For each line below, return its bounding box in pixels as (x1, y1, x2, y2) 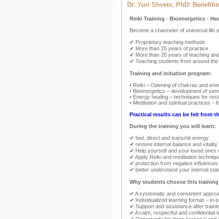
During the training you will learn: (130, 123, 216, 129)
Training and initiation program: (130, 70, 212, 76)
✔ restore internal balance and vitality (130, 141, 218, 147)
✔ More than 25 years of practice (130, 45, 208, 51)
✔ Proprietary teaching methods (130, 39, 205, 45)
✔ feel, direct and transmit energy (130, 135, 209, 141)
